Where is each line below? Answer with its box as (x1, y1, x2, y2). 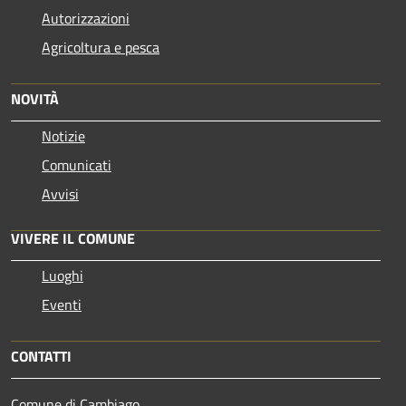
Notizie (42, 124, 85, 147)
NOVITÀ (11, 87, 59, 110)
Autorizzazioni (42, 6, 130, 29)
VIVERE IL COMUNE (11, 227, 135, 249)
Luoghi (42, 264, 83, 286)
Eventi (42, 293, 82, 315)
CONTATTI (11, 344, 72, 367)
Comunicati (42, 153, 111, 176)
